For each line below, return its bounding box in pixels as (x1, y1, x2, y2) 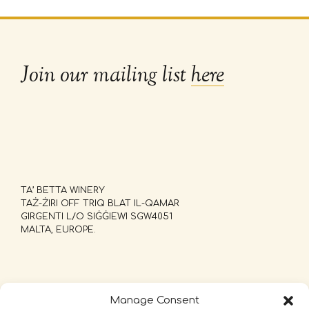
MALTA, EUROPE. (21, 225, 96, 235)
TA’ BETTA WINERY (21, 186, 105, 195)
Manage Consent (110, 295, 199, 306)
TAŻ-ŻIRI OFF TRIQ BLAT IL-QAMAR (21, 199, 179, 208)
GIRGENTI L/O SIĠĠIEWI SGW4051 (21, 212, 172, 221)
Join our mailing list (21, 61, 191, 92)
